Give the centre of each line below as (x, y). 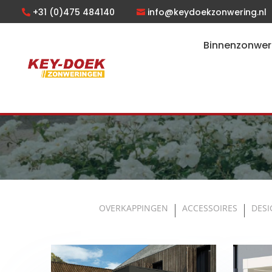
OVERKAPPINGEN (133, 208)
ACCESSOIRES (209, 208)
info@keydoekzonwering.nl (207, 12)
